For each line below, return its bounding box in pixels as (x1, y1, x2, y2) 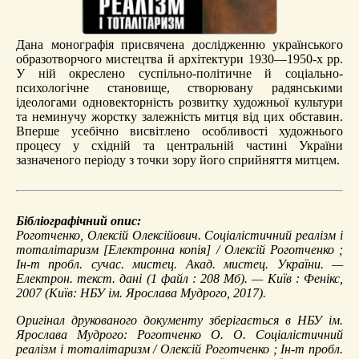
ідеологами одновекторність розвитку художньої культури (16, 95, 343, 109)
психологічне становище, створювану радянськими (16, 80, 343, 95)
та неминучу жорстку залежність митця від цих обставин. (16, 109, 343, 123)
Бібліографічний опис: (16, 213, 141, 228)
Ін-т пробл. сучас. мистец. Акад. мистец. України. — (16, 256, 343, 271)
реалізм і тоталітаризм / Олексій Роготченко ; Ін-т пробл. (16, 341, 343, 356)
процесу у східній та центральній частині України (16, 138, 343, 152)
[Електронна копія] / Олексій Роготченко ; (99, 242, 343, 256)
